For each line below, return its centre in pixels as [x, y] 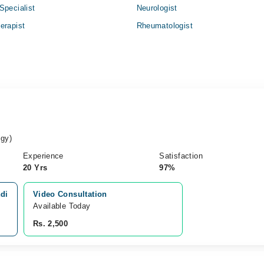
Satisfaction [181, 156]
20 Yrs [35, 168]
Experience [43, 156]
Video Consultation [70, 194]
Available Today [62, 206]
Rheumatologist [164, 26]
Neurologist [157, 8]
